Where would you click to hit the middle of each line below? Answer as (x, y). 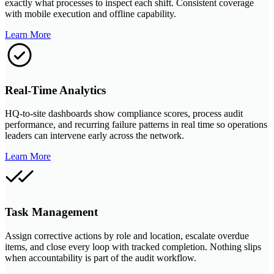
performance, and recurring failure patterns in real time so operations (136, 125)
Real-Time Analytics (55, 90)
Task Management (51, 212)
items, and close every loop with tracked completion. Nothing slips (133, 246)
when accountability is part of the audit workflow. (101, 257)
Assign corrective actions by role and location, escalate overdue (127, 235)
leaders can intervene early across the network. (94, 136)
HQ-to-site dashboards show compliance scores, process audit (124, 114)
